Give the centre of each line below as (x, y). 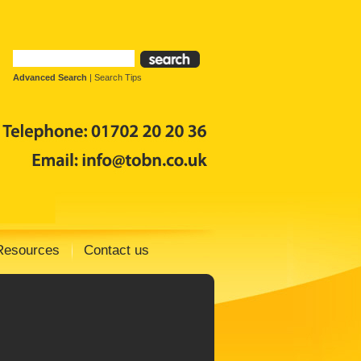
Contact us (116, 250)
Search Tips (118, 78)
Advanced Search (50, 78)
